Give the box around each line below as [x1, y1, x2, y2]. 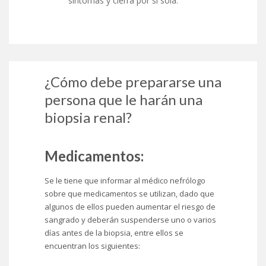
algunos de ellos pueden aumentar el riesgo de [45, 201, 216, 212]
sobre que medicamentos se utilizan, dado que [45, 188, 214, 199]
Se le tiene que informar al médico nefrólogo [45, 175, 205, 186]
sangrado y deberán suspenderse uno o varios [45, 214, 216, 225]
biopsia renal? [45, 108, 132, 126]
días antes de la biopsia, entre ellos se [45, 227, 183, 238]
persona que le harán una [45, 90, 202, 108]
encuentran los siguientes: [45, 240, 140, 251]
